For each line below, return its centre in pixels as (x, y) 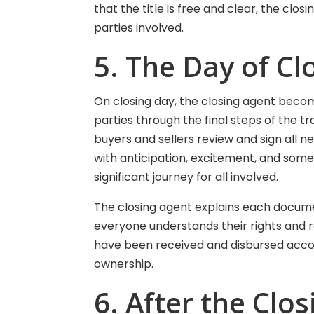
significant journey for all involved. (186, 177)
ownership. (124, 264)
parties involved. (139, 28)
